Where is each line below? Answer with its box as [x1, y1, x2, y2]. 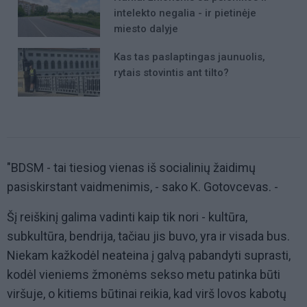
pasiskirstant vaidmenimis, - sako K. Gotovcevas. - [7, 180, 278, 195]
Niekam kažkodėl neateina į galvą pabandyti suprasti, [7, 248, 291, 263]
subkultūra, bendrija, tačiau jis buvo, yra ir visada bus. [7, 229, 290, 244]
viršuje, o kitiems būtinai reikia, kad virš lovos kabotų [7, 286, 286, 302]
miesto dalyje [114, 22, 178, 35]
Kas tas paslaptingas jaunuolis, [114, 50, 265, 63]
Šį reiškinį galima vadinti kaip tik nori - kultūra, [7, 210, 247, 225]
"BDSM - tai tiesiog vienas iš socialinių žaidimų [7, 160, 256, 175]
